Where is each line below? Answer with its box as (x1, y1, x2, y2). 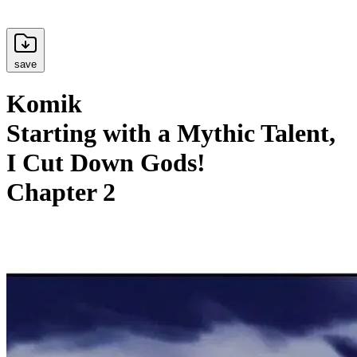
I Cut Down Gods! (6, 148, 206, 178)
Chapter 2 (6, 178, 116, 207)
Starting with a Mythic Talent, (6, 119, 335, 148)
